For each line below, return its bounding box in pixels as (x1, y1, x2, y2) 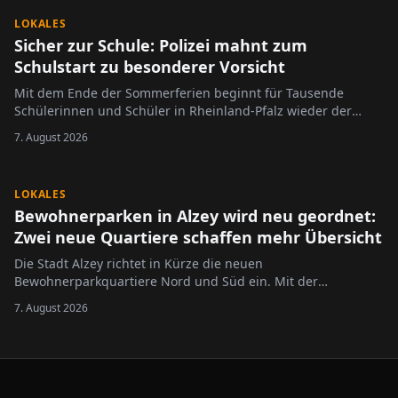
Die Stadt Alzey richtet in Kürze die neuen (14, 255, 263, 272)
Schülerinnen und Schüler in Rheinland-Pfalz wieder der (14, 102, 352, 119)
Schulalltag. (14, 120, 84, 137)
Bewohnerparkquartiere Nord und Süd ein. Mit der (14, 273, 318, 290)
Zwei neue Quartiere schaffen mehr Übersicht (14, 227, 382, 248)
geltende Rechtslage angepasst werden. (14, 326, 255, 343)
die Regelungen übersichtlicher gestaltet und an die (14, 308, 328, 325)
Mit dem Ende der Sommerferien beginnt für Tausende (14, 84, 344, 101)
